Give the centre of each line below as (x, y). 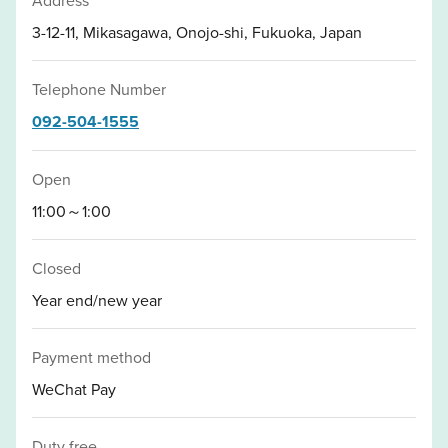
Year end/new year (97, 299)
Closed (56, 267)
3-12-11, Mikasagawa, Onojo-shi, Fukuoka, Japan (197, 31)
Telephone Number (99, 88)
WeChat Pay (74, 388)
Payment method (91, 356)
